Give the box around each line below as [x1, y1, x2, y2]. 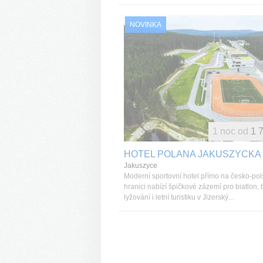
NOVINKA [130, 21, 161, 29]
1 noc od [213, 126, 248, 136]
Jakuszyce [124, 161, 157, 170]
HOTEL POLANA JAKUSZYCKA [124, 149, 261, 159]
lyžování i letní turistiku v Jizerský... [124, 193, 234, 201]
